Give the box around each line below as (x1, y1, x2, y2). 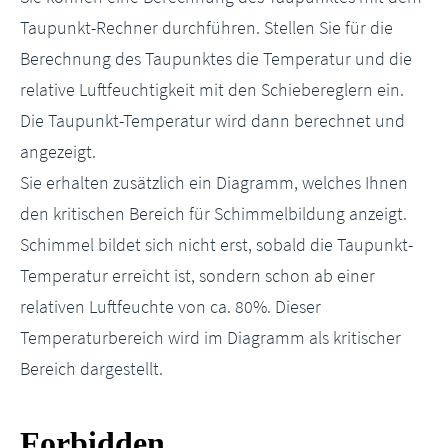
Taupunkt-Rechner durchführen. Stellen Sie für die (20, 16, 393, 39)
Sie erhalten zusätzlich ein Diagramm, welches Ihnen (20, 171, 408, 194)
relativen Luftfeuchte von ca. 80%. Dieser (20, 295, 321, 318)
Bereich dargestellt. (20, 357, 163, 380)
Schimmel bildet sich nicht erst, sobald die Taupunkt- (20, 233, 413, 256)
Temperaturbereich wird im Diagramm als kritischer (20, 326, 401, 349)
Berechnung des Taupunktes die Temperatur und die (20, 47, 412, 70)
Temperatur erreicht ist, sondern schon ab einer (20, 264, 375, 287)
